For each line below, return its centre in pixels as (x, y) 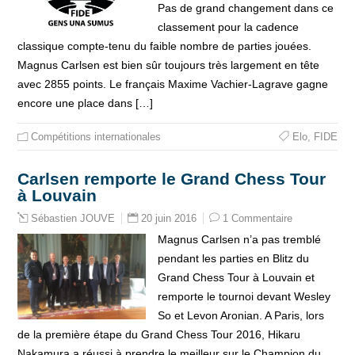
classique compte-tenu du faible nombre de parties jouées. (165, 46)
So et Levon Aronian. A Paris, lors (240, 315)
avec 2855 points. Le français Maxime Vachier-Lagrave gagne (173, 84)
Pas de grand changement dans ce (245, 8)
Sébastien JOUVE (73, 219)
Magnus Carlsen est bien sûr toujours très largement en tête (169, 65)
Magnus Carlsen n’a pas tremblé (239, 239)
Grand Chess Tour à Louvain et (236, 277)
